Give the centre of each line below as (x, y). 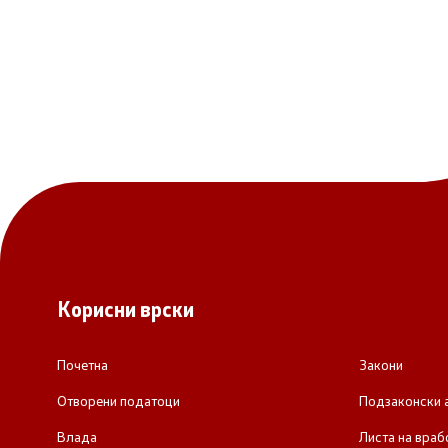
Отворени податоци (118, 400)
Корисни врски (125, 309)
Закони (380, 364)
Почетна (82, 364)
